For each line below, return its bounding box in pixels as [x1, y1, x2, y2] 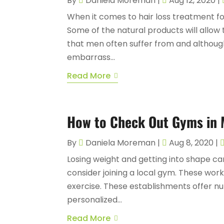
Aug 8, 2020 [169, 136, 214, 148]
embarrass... [67, 51, 115, 63]
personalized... [67, 193, 122, 205]
